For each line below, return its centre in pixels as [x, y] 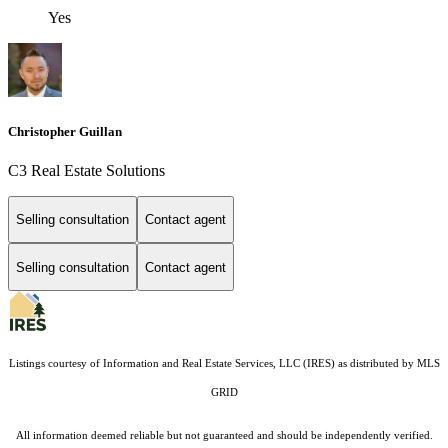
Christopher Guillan [65, 131]
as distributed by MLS [387, 364]
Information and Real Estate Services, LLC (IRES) [218, 364]
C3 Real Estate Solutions [86, 170]
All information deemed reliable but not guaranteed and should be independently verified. [224, 436]
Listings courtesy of [55, 364]
